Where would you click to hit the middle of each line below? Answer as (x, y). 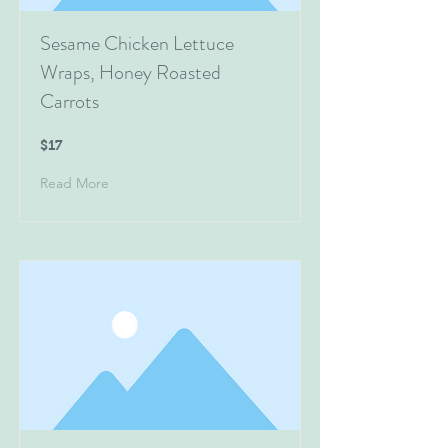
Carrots (69, 101)
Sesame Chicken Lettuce (137, 43)
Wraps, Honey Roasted (130, 72)
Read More (74, 182)
